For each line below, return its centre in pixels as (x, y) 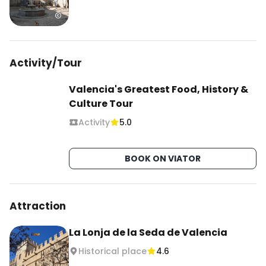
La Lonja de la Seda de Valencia (148, 232)
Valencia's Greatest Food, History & (159, 89)
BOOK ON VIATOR (163, 159)
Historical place (113, 251)
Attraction (38, 206)
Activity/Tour (46, 63)
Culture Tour (101, 104)
